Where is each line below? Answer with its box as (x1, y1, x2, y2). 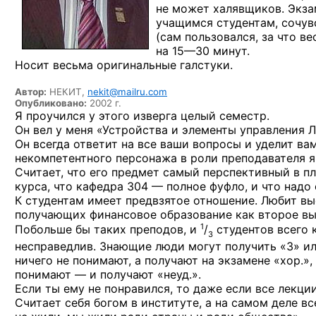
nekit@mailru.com (87, 86, 167, 97)
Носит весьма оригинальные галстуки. (15, 58, 233, 72)
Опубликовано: (15, 97, 87, 109)
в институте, (131, 295, 202, 310)
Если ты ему (15, 281, 88, 296)
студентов (213, 222, 274, 237)
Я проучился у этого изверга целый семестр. (15, 109, 269, 123)
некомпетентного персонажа (15, 151, 177, 165)
